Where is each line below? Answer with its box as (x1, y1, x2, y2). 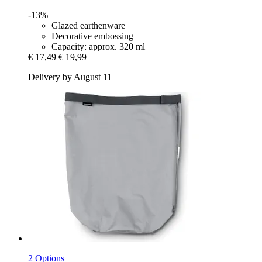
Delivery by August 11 (28, 72, 112, 82)
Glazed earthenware (51, 20, 125, 31)
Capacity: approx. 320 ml (51, 42, 145, 52)
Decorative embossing (51, 31, 133, 42)
